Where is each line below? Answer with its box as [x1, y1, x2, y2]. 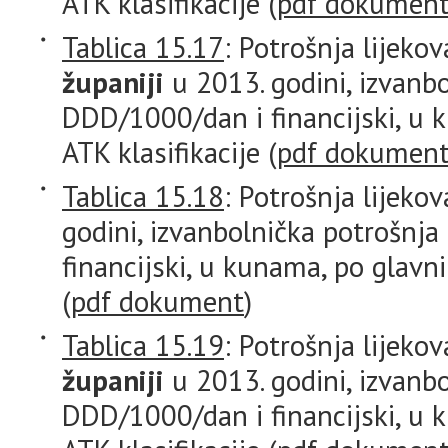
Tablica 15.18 [62, 177, 224, 215]
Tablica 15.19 [62, 326, 224, 364]
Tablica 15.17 [62, 28, 224, 66]
